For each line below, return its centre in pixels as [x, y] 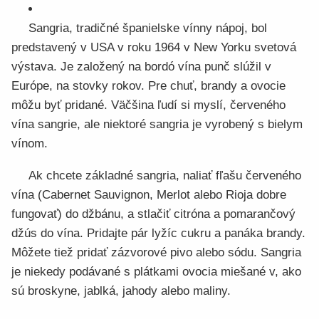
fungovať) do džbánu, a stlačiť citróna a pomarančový [153, 214]
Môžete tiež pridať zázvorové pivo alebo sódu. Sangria [156, 252]
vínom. [30, 143]
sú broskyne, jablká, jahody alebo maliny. [121, 291]
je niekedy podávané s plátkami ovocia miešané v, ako [156, 272]
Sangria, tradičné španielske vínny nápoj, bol [148, 28]
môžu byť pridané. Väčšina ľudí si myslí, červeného [148, 105]
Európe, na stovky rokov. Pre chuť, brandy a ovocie [148, 86]
